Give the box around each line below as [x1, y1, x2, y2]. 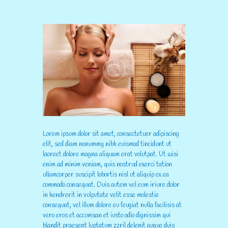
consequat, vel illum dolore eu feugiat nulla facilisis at [43, 201, 182, 210]
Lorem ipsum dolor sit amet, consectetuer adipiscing [43, 129, 179, 138]
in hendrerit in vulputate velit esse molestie [43, 190, 159, 199]
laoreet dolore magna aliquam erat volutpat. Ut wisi [43, 150, 178, 159]
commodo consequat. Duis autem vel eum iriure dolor [43, 180, 180, 189]
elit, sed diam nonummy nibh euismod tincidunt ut [43, 139, 172, 149]
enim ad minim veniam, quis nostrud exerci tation [43, 160, 172, 169]
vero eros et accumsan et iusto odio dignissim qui [43, 211, 170, 220]
